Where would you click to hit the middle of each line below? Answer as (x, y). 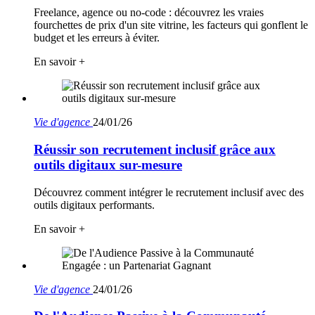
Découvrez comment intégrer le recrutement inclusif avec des (169, 192)
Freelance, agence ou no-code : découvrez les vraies (149, 13)
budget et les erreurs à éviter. (97, 38)
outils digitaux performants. (94, 205)
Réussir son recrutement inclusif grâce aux (155, 149)
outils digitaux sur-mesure (108, 165)
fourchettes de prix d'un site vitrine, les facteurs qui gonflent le (171, 25)
